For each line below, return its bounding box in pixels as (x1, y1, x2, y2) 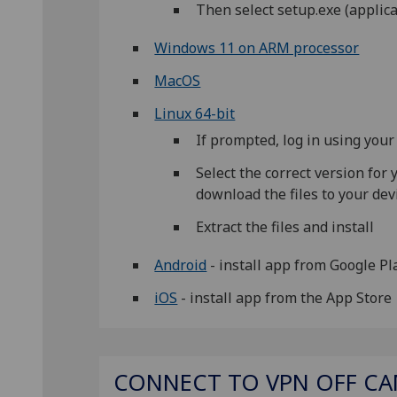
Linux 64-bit (154, 103, 236, 123)
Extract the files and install (195, 216, 374, 237)
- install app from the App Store (177, 287, 393, 307)
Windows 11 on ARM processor (154, 38, 360, 58)
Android (154, 254, 207, 275)
